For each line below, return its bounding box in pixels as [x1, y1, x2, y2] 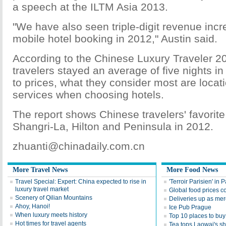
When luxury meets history [15, 211, 87, 218]
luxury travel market [15, 186, 69, 193]
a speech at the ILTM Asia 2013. [13, 1, 168, 13]
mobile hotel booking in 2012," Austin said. [13, 33, 217, 44]
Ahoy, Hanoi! [15, 203, 50, 210]
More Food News [166, 166, 218, 174]
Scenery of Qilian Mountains [15, 194, 92, 201]
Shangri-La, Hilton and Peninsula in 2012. [13, 121, 213, 132]
